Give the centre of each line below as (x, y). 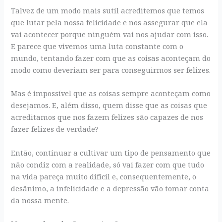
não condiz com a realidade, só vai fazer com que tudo (108, 164)
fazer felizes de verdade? (55, 129)
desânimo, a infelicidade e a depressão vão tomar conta (110, 188)
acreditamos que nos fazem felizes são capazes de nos (107, 117)
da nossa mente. (40, 200)
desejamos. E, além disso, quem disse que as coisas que (109, 105)
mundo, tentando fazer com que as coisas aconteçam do (111, 58)
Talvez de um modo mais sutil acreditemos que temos (108, 10)
